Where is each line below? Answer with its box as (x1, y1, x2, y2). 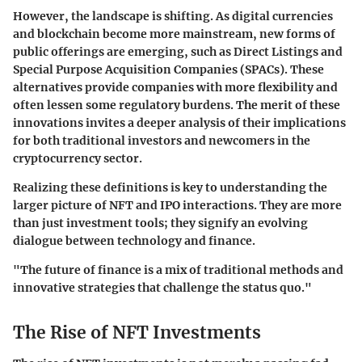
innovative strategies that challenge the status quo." (13, 280, 312, 296)
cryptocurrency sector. (13, 151, 142, 166)
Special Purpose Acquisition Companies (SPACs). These (13, 62, 324, 78)
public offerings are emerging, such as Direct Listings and (13, 44, 343, 60)
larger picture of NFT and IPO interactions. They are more (13, 198, 342, 213)
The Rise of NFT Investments (13, 322, 261, 344)
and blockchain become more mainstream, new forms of (13, 27, 335, 42)
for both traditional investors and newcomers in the (13, 133, 310, 149)
